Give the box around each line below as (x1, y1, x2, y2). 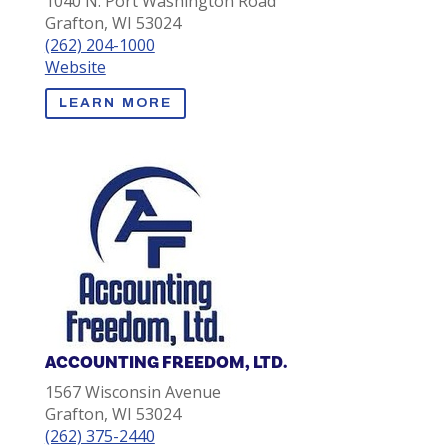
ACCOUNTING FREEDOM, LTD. (44, 350, 287, 374)
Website (44, 55, 106, 78)
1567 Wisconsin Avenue (44, 380, 221, 403)
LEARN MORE (58, 96, 173, 111)
